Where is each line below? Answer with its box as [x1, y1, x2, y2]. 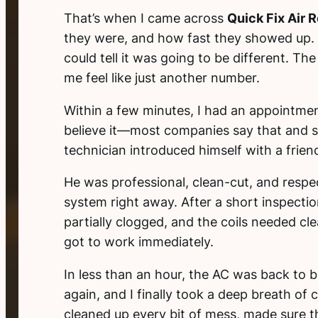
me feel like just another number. [63, 70, 260, 85]
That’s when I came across [63, 11, 227, 26]
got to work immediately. [63, 234, 214, 250]
